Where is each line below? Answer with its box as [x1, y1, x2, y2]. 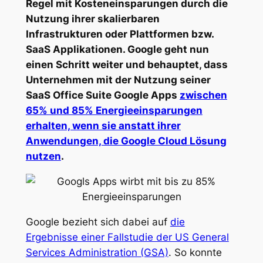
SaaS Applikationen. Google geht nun [25, 43, 209, 56]
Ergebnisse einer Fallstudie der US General [25, 231, 229, 243]
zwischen [179, 89, 227, 102]
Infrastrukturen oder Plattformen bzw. [25, 28, 214, 41]
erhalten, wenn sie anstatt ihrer [25, 120, 181, 132]
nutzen [25, 150, 61, 163]
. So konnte [168, 246, 222, 258]
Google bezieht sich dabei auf [25, 215, 170, 228]
